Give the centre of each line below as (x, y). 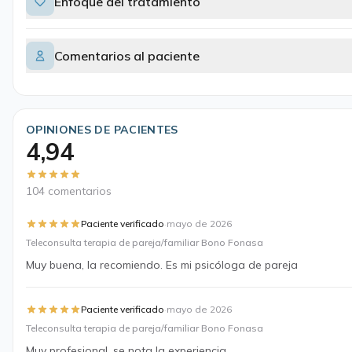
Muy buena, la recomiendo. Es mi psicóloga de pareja (162, 265)
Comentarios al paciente (127, 56)
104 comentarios (69, 191)
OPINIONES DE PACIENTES (102, 130)
